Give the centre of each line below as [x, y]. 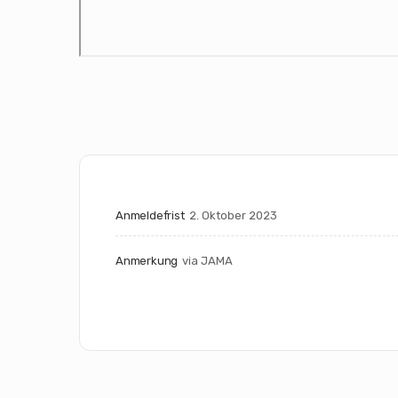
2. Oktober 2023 [233, 215]
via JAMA [208, 260]
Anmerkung [147, 260]
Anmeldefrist [150, 215]
